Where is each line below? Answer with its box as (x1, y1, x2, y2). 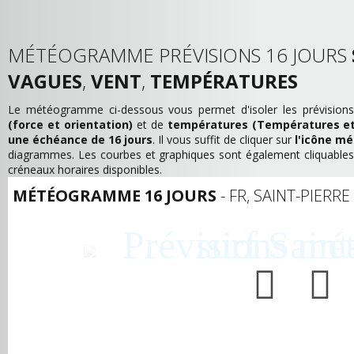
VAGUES (8, 68, 82, 94)
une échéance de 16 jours (8, 132, 153, 147)
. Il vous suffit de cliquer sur (153, 132, 295, 147)
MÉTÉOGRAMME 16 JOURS (13, 185, 217, 206)
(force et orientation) (8, 117, 133, 132)
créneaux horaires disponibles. (8, 162, 162, 177)
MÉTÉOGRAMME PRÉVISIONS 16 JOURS (8, 42, 352, 68)
